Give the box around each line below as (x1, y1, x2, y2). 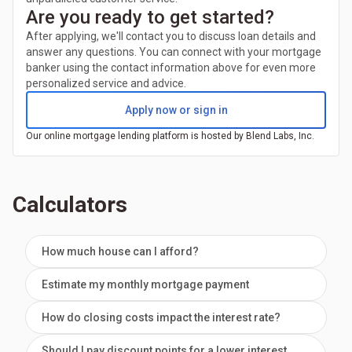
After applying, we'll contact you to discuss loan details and (26, 30, 316, 43)
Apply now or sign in (124, 104, 228, 117)
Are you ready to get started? (26, 6, 274, 29)
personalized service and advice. (26, 77, 186, 90)
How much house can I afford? (42, 245, 199, 258)
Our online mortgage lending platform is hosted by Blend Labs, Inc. (26, 130, 314, 142)
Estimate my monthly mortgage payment (42, 278, 249, 291)
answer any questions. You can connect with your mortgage (26, 46, 321, 59)
